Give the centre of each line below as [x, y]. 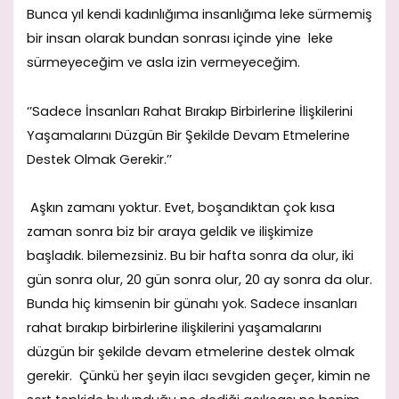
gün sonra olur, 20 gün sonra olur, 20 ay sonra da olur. [199, 279]
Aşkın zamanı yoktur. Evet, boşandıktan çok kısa [181, 207]
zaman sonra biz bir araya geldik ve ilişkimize [170, 231]
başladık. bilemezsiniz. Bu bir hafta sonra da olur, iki [190, 255]
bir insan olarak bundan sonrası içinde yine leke [180, 39]
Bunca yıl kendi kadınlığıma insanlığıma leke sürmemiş [199, 15]
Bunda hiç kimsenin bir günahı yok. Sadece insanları [192, 303]
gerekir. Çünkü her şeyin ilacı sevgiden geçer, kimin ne [199, 375]
